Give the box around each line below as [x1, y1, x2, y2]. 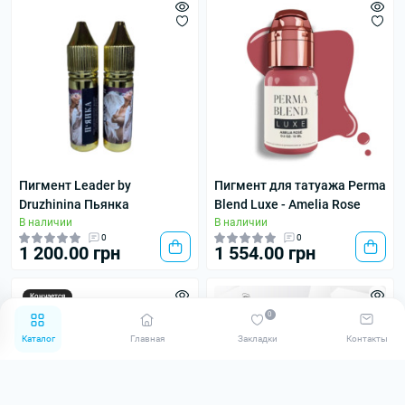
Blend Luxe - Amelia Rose [214, 197, 361, 212]
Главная [130, 333, 165, 344]
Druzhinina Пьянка [19, 197, 129, 212]
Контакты [345, 333, 388, 344]
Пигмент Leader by [19, 178, 131, 193]
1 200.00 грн [19, 242, 120, 264]
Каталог [21, 333, 55, 344]
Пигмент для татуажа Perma [214, 178, 386, 193]
